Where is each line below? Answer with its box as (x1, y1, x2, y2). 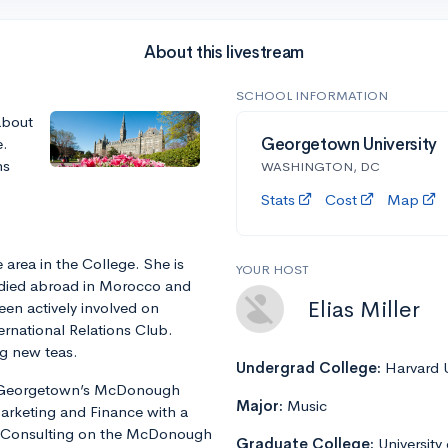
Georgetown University (261, 134, 437, 156)
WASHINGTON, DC (261, 158, 380, 176)
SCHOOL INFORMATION (236, 87, 388, 105)
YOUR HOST (236, 261, 309, 279)
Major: (236, 396, 287, 416)
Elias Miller (308, 294, 420, 324)
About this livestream (144, 42, 304, 64)
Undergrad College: (236, 358, 385, 378)
